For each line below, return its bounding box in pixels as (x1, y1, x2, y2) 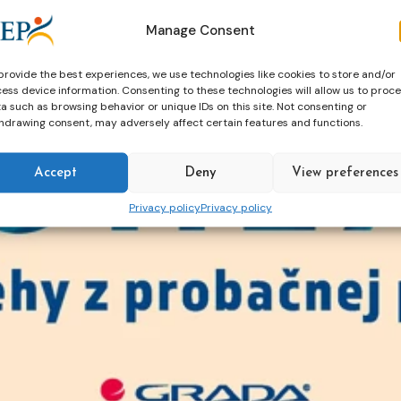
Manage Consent (145, 21, 255, 38)
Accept (33, 166, 77, 179)
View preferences (292, 166, 399, 179)
